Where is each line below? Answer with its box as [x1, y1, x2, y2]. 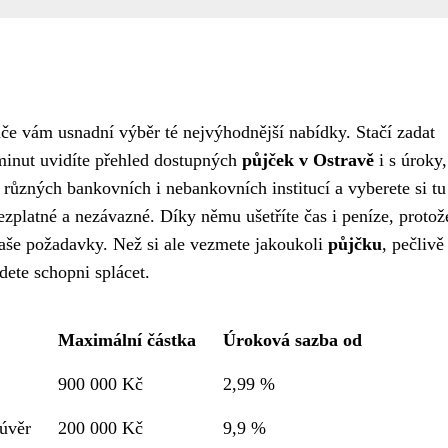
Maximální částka [58, 330, 197, 351]
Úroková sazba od [223, 330, 363, 351]
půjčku [328, 234, 382, 255]
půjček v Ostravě [242, 150, 374, 171]
